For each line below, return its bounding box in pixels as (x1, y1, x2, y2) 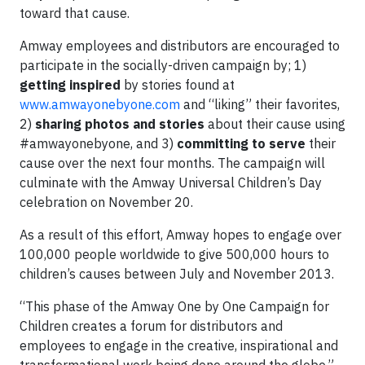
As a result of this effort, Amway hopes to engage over (20, 226, 341, 243)
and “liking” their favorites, (180, 96, 340, 112)
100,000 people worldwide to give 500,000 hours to (20, 246, 329, 262)
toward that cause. (20, 5, 136, 21)
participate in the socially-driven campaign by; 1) (20, 57, 306, 73)
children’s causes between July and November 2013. (20, 266, 334, 282)
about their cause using (204, 116, 345, 132)
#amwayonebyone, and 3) (20, 135, 177, 152)
